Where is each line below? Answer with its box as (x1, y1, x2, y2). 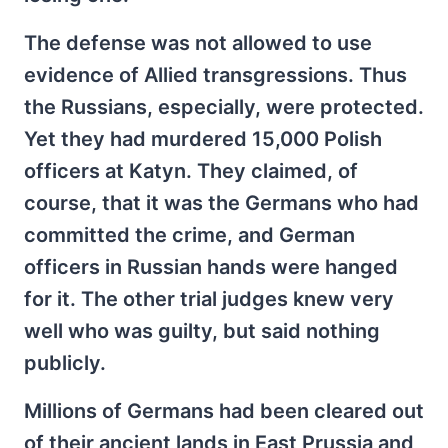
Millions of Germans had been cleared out (24, 398, 424, 423)
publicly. (24, 350, 106, 375)
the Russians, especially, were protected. (24, 94, 424, 119)
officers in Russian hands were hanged (24, 254, 398, 279)
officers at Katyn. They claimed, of (24, 158, 358, 183)
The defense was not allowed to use (24, 30, 372, 55)
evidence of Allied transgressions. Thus (24, 62, 407, 87)
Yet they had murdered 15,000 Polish (24, 126, 382, 151)
